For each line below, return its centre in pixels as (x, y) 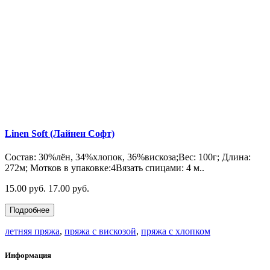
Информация (28, 255)
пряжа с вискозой (100, 231)
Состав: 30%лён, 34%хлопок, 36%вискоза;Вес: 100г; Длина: (128, 157)
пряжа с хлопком (176, 231)
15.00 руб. (25, 189)
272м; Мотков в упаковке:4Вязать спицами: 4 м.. (105, 168)
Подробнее (30, 210)
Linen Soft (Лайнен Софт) (60, 134)
